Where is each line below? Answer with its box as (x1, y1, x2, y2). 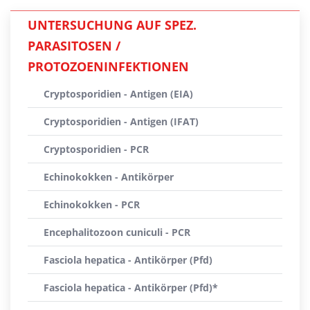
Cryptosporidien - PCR (44, 143, 149, 156)
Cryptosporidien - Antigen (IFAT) (44, 115, 199, 128)
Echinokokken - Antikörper (44, 170, 174, 183)
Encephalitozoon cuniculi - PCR (44, 226, 190, 239)
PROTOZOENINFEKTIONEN (28, 58, 189, 75)
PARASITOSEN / (28, 37, 120, 54)
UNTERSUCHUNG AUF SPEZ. (28, 17, 197, 33)
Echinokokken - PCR (44, 198, 140, 211)
